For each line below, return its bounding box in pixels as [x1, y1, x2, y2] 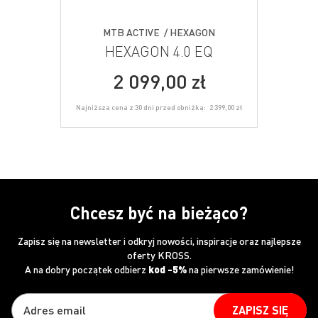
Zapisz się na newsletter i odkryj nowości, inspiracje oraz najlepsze [17, 234, 301, 247]
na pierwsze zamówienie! [186, 262, 294, 275]
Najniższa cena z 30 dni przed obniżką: [76, 102, 206, 111]
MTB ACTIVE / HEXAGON [103, 25, 215, 38]
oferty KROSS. [126, 248, 192, 261]
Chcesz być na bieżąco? [70, 201, 248, 224]
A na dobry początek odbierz [24, 262, 148, 275]
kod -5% [148, 262, 187, 275]
